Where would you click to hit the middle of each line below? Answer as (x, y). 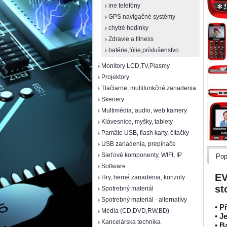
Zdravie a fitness (131, 39)
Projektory (115, 77)
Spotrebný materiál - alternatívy (144, 200)
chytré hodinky (128, 28)
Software (113, 166)
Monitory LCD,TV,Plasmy (136, 66)
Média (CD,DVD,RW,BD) (135, 211)
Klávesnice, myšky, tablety (137, 122)
